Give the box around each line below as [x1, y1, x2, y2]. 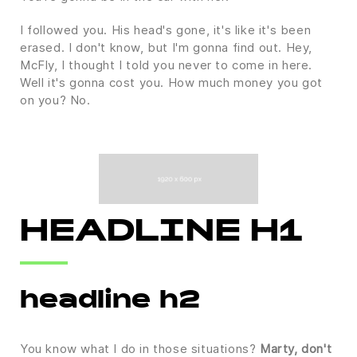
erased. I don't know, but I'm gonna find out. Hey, [20, 40, 313, 55]
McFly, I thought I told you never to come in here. [20, 57, 313, 73]
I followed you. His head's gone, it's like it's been [20, 22, 312, 37]
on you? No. [20, 92, 91, 108]
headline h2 [20, 289, 200, 314]
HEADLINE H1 [20, 218, 304, 249]
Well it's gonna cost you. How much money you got [20, 75, 323, 90]
